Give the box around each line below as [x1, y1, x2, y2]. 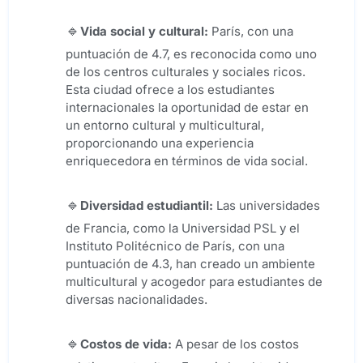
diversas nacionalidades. [66, 292, 207, 308]
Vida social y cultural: [80, 23, 208, 40]
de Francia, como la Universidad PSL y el [66, 220, 300, 237]
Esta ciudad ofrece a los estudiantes [66, 82, 275, 98]
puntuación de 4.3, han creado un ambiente [66, 256, 315, 272]
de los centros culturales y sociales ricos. [66, 64, 305, 80]
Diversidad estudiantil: [80, 198, 213, 214]
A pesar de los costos [172, 336, 299, 352]
